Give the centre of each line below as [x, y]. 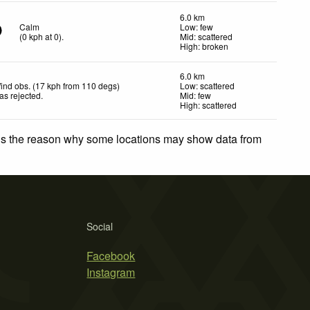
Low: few [197, 26]
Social [100, 226]
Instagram [111, 272]
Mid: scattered [206, 36]
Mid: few [195, 95]
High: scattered [208, 104]
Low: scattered [207, 85]
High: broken [204, 46]
